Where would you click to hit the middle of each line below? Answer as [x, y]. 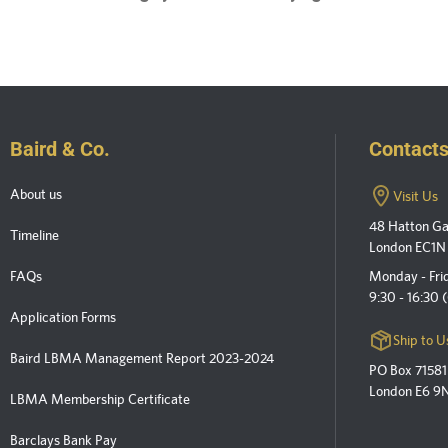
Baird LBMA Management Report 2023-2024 [141, 358]
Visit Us [416, 195]
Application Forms [62, 317]
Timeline [34, 235]
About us [35, 194]
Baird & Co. [59, 149]
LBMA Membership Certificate [99, 399]
